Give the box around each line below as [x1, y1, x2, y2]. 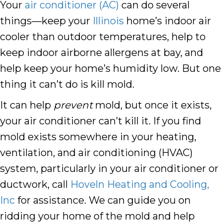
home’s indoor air [124, 15, 211, 27]
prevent [54, 99, 93, 111]
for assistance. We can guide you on [15, 194, 191, 207]
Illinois [93, 15, 124, 27]
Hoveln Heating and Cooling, [70, 178, 209, 191]
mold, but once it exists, [93, 99, 212, 111]
